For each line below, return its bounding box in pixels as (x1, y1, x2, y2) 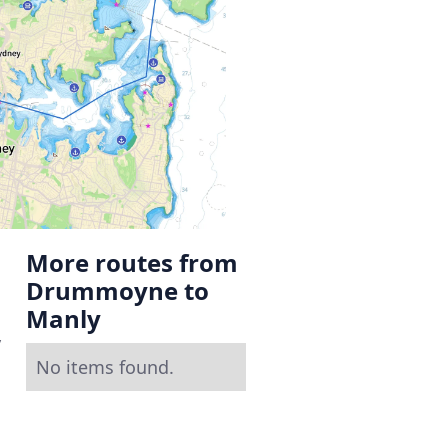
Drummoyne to (26, 273, 209, 307)
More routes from (26, 245, 238, 279)
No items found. (36, 354, 174, 379)
